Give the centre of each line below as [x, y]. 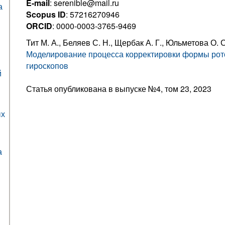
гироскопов [47, 66]
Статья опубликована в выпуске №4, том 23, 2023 [119, 89]
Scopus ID [46, 14]
